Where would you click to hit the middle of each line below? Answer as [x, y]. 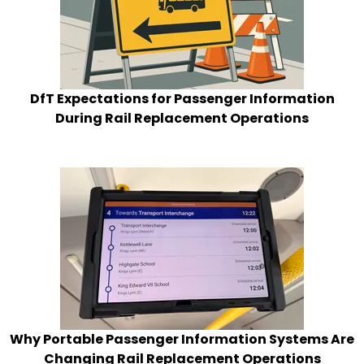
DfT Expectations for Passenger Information [182, 99]
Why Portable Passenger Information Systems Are [182, 340]
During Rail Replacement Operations [182, 119]
